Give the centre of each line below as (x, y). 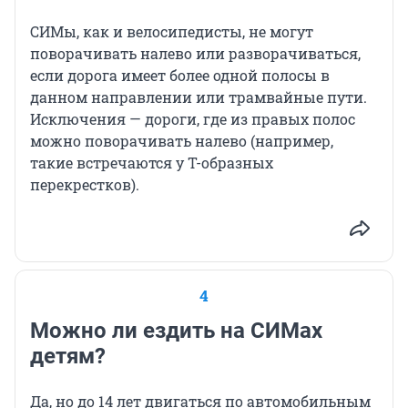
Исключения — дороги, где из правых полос (193, 119)
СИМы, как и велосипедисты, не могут (172, 32)
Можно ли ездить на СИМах (176, 331)
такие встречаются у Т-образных (152, 163)
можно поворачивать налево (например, (182, 141)
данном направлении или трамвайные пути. (199, 97)
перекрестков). (85, 185)
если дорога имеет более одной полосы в (180, 76)
